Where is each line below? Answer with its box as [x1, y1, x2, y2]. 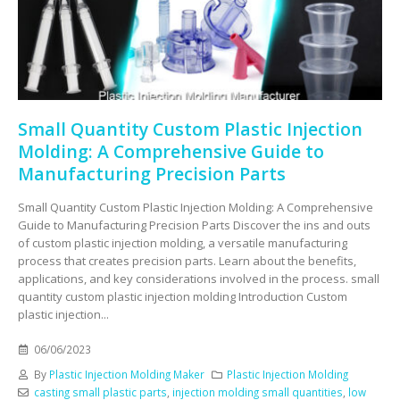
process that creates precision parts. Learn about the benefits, [18, 253, 356, 270]
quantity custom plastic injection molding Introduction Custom [18, 288, 347, 305]
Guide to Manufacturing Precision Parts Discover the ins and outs [18, 217, 371, 234]
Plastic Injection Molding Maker [48, 366, 204, 381]
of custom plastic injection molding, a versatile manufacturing [18, 235, 347, 252]
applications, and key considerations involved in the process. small [18, 271, 379, 287]
